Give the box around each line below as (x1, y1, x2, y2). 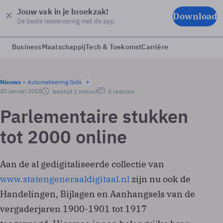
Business (12, 42, 42, 51)
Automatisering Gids (27, 78, 82, 86)
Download (173, 10, 217, 22)
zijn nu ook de (129, 173, 191, 185)
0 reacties (107, 88, 134, 95)
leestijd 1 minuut (51, 88, 98, 95)
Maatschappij (41, 42, 86, 51)
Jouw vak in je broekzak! (17, 6, 109, 16)
